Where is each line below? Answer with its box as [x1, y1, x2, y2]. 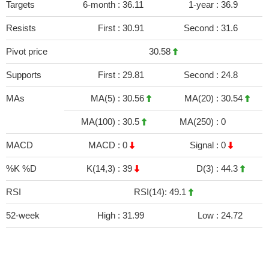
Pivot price [6, 46, 47, 56]
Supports [6, 70, 41, 80]
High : [97, 210, 122, 220]
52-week [6, 210, 40, 220]
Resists [6, 23, 36, 33]
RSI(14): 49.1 [133, 187, 189, 197]
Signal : [190, 140, 221, 150]
